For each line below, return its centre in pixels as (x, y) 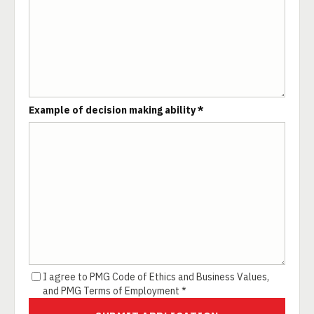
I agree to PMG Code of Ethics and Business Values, (156, 277)
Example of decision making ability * (116, 110)
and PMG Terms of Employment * (115, 291)
